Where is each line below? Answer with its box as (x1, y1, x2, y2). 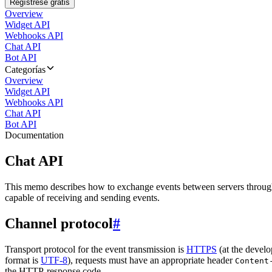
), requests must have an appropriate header (67, 254, 235, 265)
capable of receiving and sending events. (5, 192, 160, 203)
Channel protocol (5, 215, 113, 231)
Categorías (5, 64, 46, 75)
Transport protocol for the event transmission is (5, 243, 186, 254)
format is (5, 254, 41, 265)
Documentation (5, 130, 64, 140)
